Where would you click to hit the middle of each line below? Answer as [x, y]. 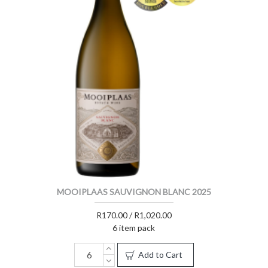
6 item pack [134, 227]
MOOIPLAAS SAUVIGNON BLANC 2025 [134, 191]
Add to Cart [160, 254]
